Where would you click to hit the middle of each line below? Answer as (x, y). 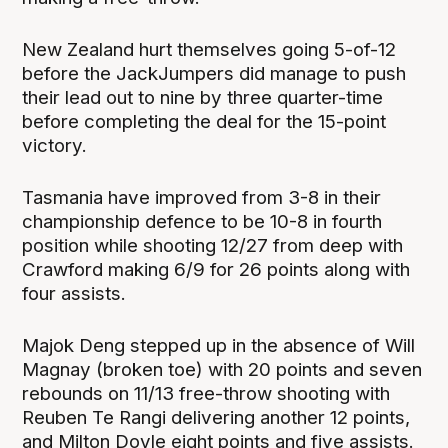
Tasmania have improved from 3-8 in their (202, 198)
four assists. (74, 294)
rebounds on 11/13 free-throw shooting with (206, 394)
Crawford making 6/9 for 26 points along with (216, 270)
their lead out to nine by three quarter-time (203, 98)
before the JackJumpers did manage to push (214, 74)
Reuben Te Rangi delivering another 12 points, (216, 418)
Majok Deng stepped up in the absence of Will (219, 346)
